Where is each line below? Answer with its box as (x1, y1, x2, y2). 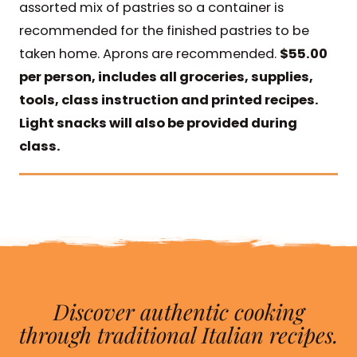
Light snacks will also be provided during (18, 114, 297, 133)
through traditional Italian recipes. (18, 320, 339, 350)
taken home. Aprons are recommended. (18, 45, 280, 64)
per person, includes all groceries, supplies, (18, 68, 313, 87)
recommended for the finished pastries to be (18, 22, 309, 41)
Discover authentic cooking (53, 296, 304, 327)
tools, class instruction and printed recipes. (18, 91, 321, 110)
